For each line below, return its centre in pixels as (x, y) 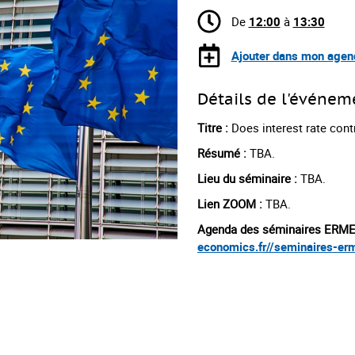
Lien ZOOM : (230, 203)
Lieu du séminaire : (249, 178)
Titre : (213, 127)
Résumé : (222, 153)
